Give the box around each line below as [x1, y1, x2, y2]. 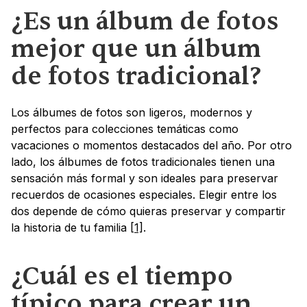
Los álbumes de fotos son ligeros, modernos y [11, 106, 252, 120]
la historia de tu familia [11, 221, 130, 235]
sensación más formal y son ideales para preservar [11, 171, 278, 186]
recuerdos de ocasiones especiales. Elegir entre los [11, 188, 277, 202]
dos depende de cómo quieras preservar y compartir [11, 204, 286, 219]
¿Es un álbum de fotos [11, 5, 278, 38]
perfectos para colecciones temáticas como [11, 122, 238, 136]
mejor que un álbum [11, 33, 261, 66]
